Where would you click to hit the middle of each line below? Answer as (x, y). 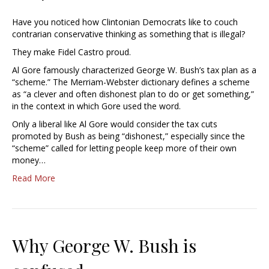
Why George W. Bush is (104, 246)
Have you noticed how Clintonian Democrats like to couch (125, 22)
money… (29, 160)
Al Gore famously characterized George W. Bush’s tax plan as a (134, 70)
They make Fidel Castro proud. (71, 52)
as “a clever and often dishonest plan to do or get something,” (133, 94)
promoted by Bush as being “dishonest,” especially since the (128, 136)
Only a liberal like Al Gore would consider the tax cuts (115, 124)
